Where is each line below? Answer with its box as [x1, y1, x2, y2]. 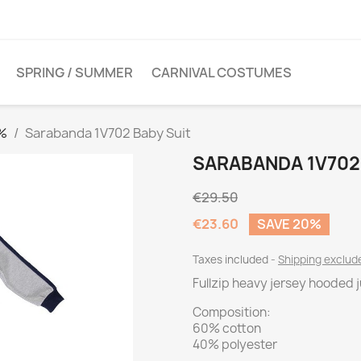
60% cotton [193, 320, 261, 337]
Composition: [193, 304, 271, 321]
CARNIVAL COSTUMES [151, 64, 292, 81]
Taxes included [193, 252, 271, 267]
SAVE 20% [257, 215, 322, 233]
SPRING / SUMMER [16, 64, 133, 81]
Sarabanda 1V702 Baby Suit [25, 124, 191, 142]
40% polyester [193, 336, 277, 353]
